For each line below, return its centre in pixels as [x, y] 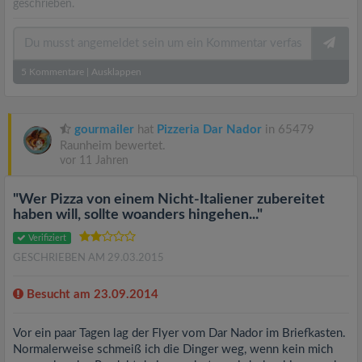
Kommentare [55, 72]
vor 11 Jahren [94, 161]
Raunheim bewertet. [113, 146]
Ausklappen [116, 72]
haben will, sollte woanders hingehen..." [138, 215]
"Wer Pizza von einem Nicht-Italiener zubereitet [169, 200]
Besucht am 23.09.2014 [91, 295]
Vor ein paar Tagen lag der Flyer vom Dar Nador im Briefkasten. [179, 333]
